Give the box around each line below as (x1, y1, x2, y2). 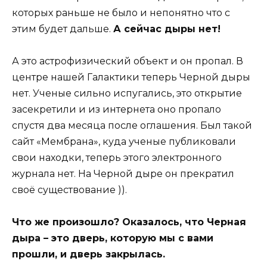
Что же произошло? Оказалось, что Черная (12, 216, 246, 228)
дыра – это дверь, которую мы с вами (12, 232, 213, 244)
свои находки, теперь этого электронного (12, 151, 222, 163)
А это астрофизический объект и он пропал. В (12, 55, 243, 67)
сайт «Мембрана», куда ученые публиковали (12, 135, 236, 147)
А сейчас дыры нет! (113, 23, 221, 35)
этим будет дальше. (12, 23, 113, 35)
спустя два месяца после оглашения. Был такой (12, 119, 252, 131)
